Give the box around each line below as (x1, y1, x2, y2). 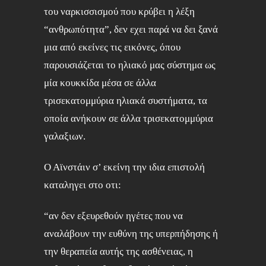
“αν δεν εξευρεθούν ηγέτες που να (44, 210, 183, 221)
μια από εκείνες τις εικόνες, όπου (44, 42, 180, 53)
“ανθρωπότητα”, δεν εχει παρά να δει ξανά (44, 24, 218, 35)
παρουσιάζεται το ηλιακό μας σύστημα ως (44, 59, 216, 71)
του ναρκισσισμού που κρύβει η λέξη (44, 6, 195, 17)
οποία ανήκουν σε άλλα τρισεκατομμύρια (44, 113, 213, 124)
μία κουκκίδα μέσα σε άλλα (44, 77, 156, 88)
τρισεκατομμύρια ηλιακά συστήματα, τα (44, 95, 207, 106)
